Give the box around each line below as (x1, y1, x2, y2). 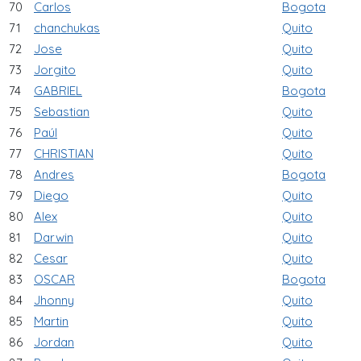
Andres (34, 166, 74, 182)
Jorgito (34, 61, 76, 77)
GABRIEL (34, 82, 82, 98)
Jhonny (34, 292, 74, 308)
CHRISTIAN (34, 145, 93, 161)
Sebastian (34, 103, 89, 119)
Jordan (34, 334, 74, 350)
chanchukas (34, 19, 100, 35)
